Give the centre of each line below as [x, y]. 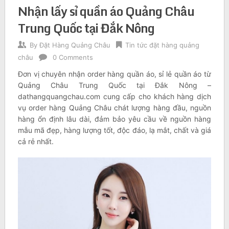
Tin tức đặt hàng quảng [162, 45]
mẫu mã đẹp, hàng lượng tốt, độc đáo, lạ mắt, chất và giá [114, 130]
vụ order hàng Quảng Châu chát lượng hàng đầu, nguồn [114, 108]
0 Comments [73, 58]
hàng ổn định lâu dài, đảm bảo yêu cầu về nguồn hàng [114, 119]
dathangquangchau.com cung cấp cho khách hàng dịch [114, 97]
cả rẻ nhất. [36, 142]
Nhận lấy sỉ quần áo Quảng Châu [106, 11]
